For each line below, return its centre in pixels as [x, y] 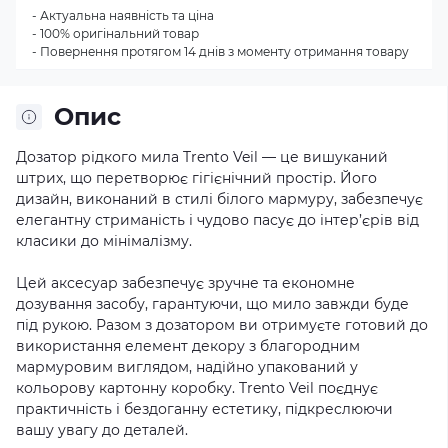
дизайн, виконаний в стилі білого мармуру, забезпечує [219, 199]
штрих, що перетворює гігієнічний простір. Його [196, 178]
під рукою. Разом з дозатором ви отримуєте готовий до [222, 325]
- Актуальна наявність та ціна [123, 15]
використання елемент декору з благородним [188, 346]
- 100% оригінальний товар [115, 33]
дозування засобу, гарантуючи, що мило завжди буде [212, 304]
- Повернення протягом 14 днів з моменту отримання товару [220, 51]
